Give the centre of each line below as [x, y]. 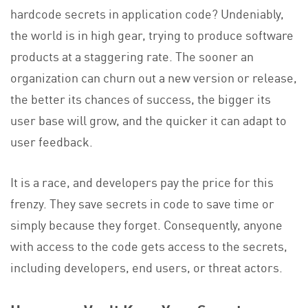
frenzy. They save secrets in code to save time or [142, 203]
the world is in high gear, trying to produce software [152, 35]
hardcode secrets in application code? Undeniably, [147, 13]
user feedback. [52, 141]
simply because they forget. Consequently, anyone [146, 224]
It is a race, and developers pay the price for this [142, 182]
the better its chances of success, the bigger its [141, 99]
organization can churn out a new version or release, [154, 77]
